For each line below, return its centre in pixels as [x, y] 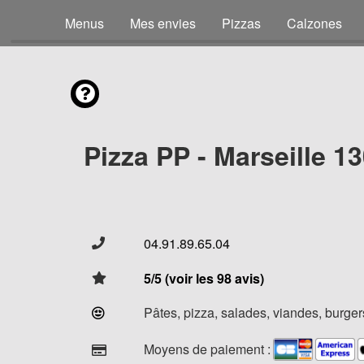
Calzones [314, 23]
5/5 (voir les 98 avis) [204, 278]
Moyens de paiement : [207, 349]
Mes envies [163, 23]
